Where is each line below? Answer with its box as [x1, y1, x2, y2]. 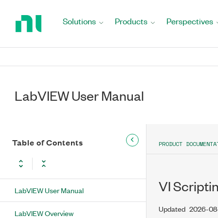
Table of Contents [12, 137, 83, 148]
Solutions [63, 16, 96, 26]
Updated [159, 203, 185, 214]
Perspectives [166, 16, 213, 26]
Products [115, 16, 147, 26]
